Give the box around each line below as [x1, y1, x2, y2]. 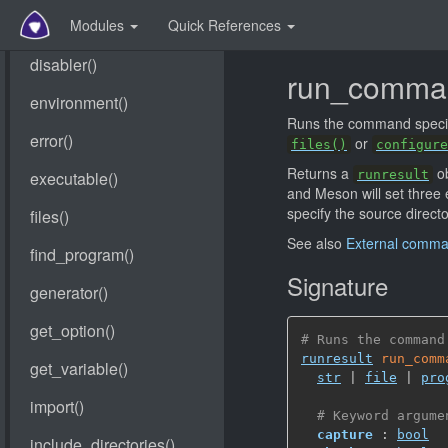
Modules [70, 15, 128, 35]
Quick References [168, 15, 285, 35]
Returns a [287, 163, 353, 183]
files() [291, 137, 347, 152]
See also [287, 233, 346, 253]
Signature [287, 268, 388, 303]
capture [317, 426, 373, 442]
